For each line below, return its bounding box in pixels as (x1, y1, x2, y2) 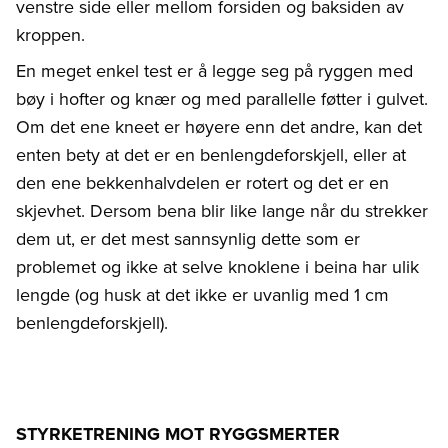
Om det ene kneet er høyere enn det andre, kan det (16, 114, 422, 140)
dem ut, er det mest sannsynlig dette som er (16, 226, 360, 252)
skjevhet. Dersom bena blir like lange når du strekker (16, 198, 428, 224)
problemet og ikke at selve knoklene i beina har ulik (16, 254, 419, 280)
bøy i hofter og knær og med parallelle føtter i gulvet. (16, 86, 428, 112)
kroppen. (16, 22, 85, 48)
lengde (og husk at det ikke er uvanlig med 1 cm (16, 282, 389, 308)
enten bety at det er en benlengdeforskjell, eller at (16, 142, 406, 168)
